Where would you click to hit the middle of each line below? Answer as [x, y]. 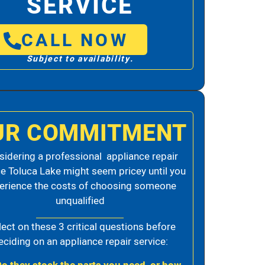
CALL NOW [75, 41]
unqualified [80, 201]
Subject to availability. [80, 59]
